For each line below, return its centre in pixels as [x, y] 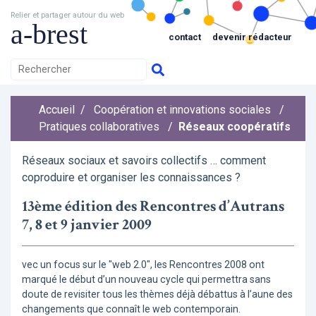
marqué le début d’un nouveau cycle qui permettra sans [146, 280]
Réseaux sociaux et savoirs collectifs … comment [144, 161]
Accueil [57, 110]
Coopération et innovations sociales [182, 110]
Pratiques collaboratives [99, 127]
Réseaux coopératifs [235, 127]
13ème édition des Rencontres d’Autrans [153, 207]
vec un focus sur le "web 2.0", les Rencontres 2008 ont [143, 265]
